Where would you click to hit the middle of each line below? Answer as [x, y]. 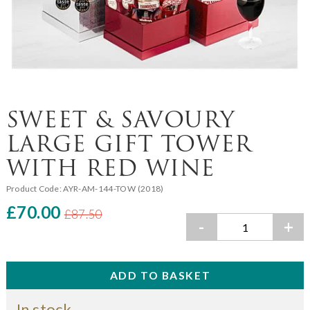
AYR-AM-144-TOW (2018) [113, 188]
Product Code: [35, 188]
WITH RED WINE [111, 167]
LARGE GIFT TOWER [129, 143]
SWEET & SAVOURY [120, 119]
